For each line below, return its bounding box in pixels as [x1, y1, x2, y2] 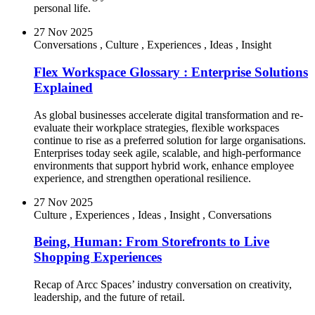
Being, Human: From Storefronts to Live [34, 234, 269, 250]
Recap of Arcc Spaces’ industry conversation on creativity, [34, 278, 292, 290]
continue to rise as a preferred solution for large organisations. [34, 134, 306, 146]
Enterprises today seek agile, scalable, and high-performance [34, 146, 301, 159]
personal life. [34, 2, 91, 15]
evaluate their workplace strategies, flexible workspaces [34, 121, 279, 134]
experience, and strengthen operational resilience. [34, 172, 257, 184]
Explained [34, 79, 93, 95]
